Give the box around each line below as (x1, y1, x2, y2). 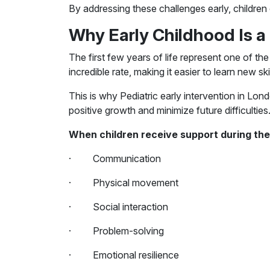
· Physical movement (69, 177, 178, 189)
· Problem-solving (69, 225, 164, 237)
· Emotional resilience (69, 249, 179, 261)
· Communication (69, 152, 161, 165)
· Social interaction (69, 201, 168, 213)
